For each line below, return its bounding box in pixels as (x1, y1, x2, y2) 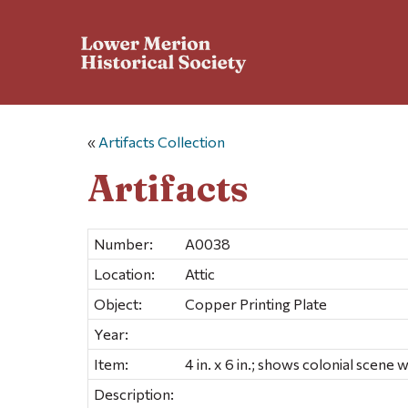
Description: (94, 384, 174, 403)
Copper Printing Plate (185, 294, 327, 312)
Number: (94, 234, 153, 252)
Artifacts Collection (98, 133, 225, 151)
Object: (94, 294, 142, 312)
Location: (94, 264, 155, 282)
